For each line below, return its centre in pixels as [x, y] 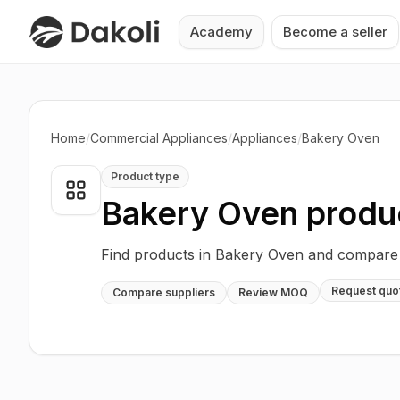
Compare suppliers [164, 292]
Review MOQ [273, 292]
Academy [221, 31]
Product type [145, 176]
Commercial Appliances [159, 138]
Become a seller [335, 31]
